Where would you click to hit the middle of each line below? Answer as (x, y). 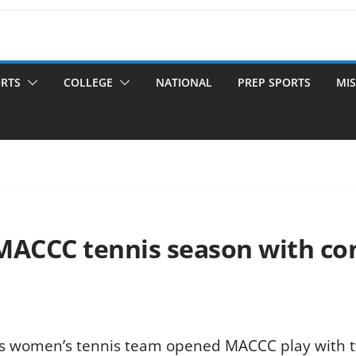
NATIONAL (184, 82)
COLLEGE (88, 82)
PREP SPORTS (274, 82)
